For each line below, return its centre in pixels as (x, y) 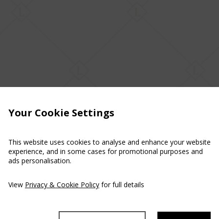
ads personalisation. (40, 160)
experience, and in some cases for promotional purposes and (106, 151)
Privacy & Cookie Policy (62, 184)
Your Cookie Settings (61, 112)
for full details (122, 184)
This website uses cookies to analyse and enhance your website (109, 142)
